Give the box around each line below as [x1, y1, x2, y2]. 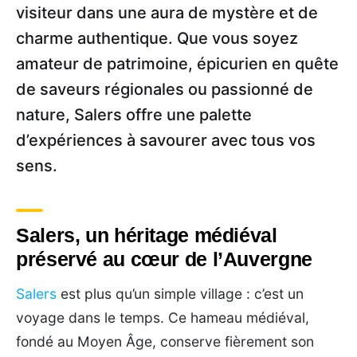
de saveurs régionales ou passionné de [16, 79, 313, 99]
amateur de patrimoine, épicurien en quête [16, 53, 339, 73]
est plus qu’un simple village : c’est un [57, 284, 304, 302]
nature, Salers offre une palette [16, 104, 252, 124]
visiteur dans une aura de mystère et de [16, 2, 318, 22]
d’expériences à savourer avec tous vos [16, 130, 316, 150]
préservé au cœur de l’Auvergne [16, 247, 312, 270]
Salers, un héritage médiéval [16, 223, 277, 246]
